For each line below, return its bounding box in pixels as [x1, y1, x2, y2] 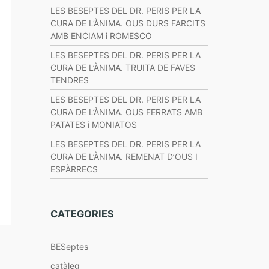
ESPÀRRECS [50, 164, 98, 174]
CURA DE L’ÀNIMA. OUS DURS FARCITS [50, 18, 205, 28]
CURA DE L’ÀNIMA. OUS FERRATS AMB [50, 107, 202, 117]
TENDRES [50, 75, 89, 85]
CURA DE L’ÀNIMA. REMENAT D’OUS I [50, 151, 198, 162]
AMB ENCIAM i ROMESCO [50, 31, 152, 41]
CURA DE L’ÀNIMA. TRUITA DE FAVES [50, 62, 195, 73]
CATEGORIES [50, 208, 114, 220]
